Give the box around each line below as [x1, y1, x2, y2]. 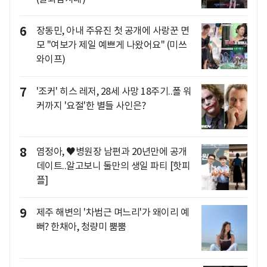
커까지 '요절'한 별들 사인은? [36, 99, 145, 111]
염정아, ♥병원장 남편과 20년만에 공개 [36, 145, 187, 158]
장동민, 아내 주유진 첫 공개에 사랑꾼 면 [36, 24, 189, 37]
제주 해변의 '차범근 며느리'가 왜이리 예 [36, 206, 189, 218]
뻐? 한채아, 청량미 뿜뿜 [36, 221, 126, 232]
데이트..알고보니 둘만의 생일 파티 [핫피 [36, 160, 190, 172]
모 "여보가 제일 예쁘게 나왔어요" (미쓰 [36, 39, 187, 51]
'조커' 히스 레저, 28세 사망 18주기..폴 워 [36, 85, 192, 97]
